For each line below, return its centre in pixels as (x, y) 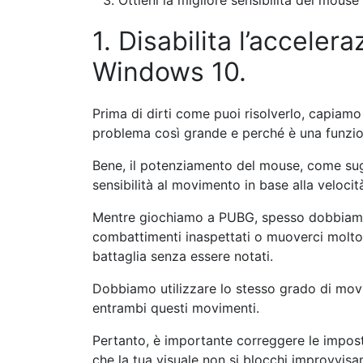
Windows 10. (169, 72)
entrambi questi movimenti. (176, 308)
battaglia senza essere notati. (183, 256)
